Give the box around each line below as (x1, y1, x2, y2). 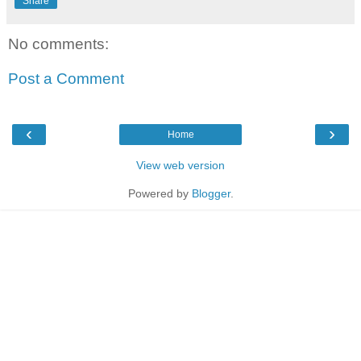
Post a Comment (8, 70, 124, 88)
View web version (136, 158, 225, 172)
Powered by (127, 186, 192, 200)
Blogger (191, 186, 230, 200)
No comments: (8, 35, 109, 52)
